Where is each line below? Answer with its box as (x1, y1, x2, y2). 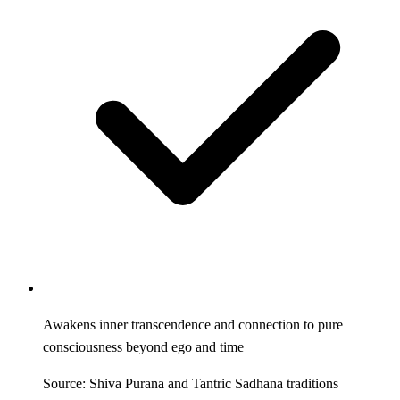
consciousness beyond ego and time (43, 338, 244, 354)
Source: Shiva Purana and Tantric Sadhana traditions (43, 375, 338, 391)
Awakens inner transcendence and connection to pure (43, 316, 343, 332)
